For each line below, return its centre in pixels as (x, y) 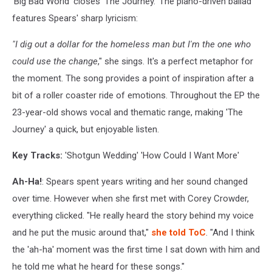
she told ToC (178, 233)
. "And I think (230, 233)
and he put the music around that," (82, 233)
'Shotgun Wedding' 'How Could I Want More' (152, 155)
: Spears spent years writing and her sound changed (145, 182)
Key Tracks (36, 155)
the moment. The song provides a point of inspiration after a (133, 78)
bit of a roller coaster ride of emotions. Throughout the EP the (136, 95)
